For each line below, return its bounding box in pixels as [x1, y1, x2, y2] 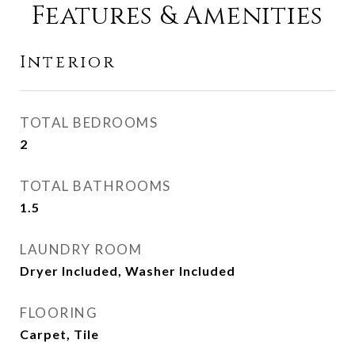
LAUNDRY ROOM [20, 241, 142, 258]
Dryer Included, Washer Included [20, 263, 235, 278]
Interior [20, 52, 116, 74]
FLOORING [20, 304, 97, 321]
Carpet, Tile [20, 326, 99, 342]
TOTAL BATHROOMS [20, 177, 171, 194]
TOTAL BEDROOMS [20, 114, 158, 131]
